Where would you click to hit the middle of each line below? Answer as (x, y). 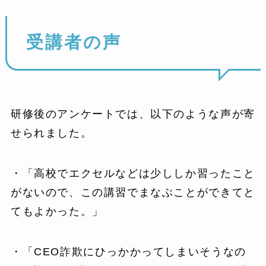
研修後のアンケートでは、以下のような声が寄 (133, 114)
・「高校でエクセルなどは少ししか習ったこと (133, 173)
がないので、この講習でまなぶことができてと (133, 192)
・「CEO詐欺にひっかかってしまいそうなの (128, 251)
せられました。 (51, 133)
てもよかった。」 (57, 211)
